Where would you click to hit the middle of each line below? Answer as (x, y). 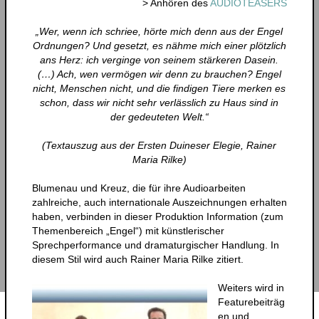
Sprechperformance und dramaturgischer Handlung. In (155, 245)
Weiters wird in (251, 287)
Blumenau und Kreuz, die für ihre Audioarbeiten (138, 188)
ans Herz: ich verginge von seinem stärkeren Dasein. (159, 59)
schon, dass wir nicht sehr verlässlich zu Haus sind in (159, 102)
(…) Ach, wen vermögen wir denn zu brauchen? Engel (159, 74)
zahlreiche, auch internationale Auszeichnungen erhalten (159, 202)
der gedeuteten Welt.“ (159, 116)
